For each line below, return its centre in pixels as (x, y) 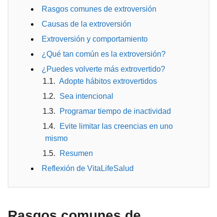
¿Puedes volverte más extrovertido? (103, 69)
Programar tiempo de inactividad (115, 111)
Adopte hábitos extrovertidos (108, 81)
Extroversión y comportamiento (95, 39)
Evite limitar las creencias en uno (116, 126)
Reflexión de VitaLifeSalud (88, 168)
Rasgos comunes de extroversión (99, 9)
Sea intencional (86, 96)
